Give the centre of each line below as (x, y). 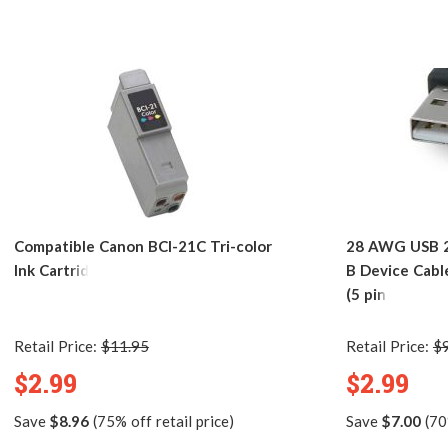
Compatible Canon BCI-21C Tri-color (143, 245)
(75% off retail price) (161, 420)
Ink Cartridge (60, 269)
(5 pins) (372, 293)
